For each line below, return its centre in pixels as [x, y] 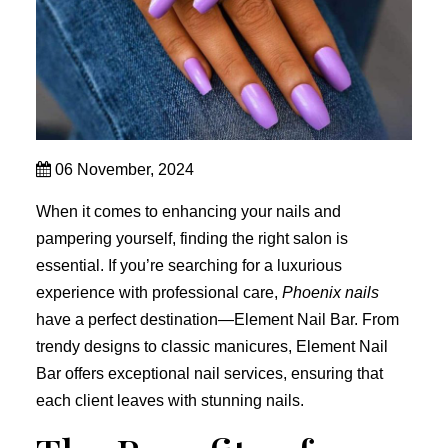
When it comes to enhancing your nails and [188, 211]
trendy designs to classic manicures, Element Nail [212, 346]
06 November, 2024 [122, 169]
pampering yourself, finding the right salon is [192, 238]
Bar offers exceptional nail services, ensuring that [209, 373]
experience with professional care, [159, 292]
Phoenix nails [330, 292]
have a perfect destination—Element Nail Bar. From [217, 319]
